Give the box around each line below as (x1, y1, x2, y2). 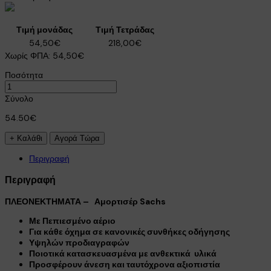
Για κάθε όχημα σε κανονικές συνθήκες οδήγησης (29, 226, 230, 238)
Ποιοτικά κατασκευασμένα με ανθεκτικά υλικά (29, 248, 217, 260)
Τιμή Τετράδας (95, 24, 154, 35)
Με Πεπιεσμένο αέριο (29, 215, 116, 227)
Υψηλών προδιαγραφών (29, 237, 129, 249)
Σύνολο (5, 93, 33, 104)
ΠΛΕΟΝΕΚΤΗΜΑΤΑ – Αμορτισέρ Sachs (5, 196, 166, 207)
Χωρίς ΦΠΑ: (5, 50, 50, 61)
